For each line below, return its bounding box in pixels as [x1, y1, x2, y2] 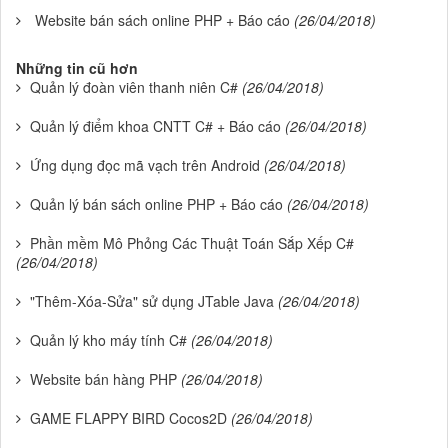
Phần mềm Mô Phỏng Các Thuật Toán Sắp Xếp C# [30, 233, 354, 253]
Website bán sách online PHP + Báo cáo [35, 10, 290, 30]
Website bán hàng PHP [30, 369, 177, 389]
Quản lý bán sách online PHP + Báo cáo [30, 194, 283, 214]
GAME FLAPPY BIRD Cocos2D [30, 408, 227, 428]
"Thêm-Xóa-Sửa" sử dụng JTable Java [30, 291, 274, 311]
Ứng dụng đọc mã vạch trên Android [30, 155, 260, 175]
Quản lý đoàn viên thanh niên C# [30, 77, 238, 97]
